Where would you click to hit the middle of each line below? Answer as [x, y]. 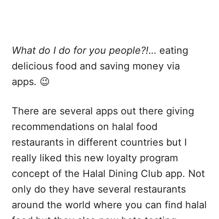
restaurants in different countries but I [99, 142]
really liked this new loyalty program [95, 158]
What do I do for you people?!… [84, 50]
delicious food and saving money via [96, 66]
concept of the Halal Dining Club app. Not [108, 174]
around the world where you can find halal [109, 205]
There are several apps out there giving [103, 111]
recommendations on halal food [85, 127]
